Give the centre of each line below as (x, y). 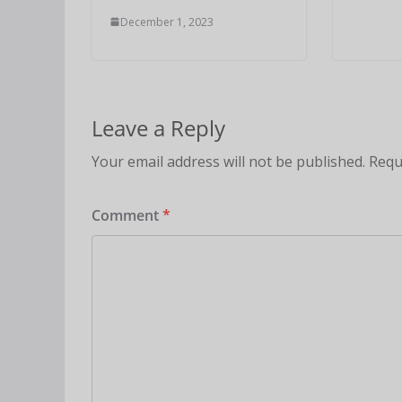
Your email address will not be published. (228, 161)
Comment (127, 215)
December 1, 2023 (167, 22)
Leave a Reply (158, 127)
